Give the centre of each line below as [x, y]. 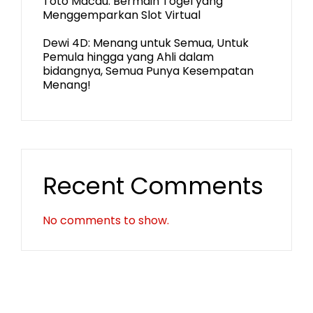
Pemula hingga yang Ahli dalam [128, 57]
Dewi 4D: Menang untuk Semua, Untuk [146, 43]
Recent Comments [153, 186]
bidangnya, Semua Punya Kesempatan [148, 71]
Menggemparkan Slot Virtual [122, 15]
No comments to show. [106, 220]
